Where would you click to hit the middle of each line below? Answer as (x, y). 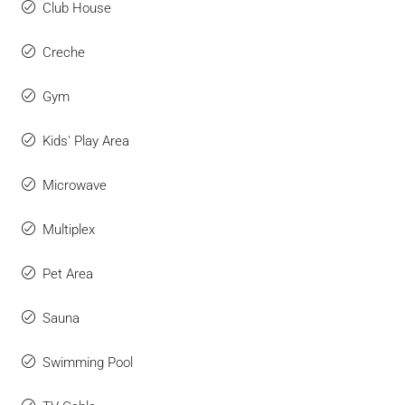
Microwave (75, 186)
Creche (64, 53)
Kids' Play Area (86, 141)
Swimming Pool (88, 363)
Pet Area (68, 274)
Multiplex (69, 230)
